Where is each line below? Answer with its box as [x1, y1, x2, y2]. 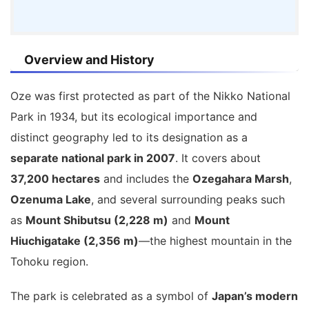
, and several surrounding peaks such [91, 192, 285, 206]
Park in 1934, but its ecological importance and [10, 109, 257, 123]
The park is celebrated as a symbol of [10, 288, 212, 303]
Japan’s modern [212, 288, 298, 303]
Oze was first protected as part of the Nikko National [10, 88, 290, 103]
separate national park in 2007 [10, 150, 175, 165]
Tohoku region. [10, 254, 88, 268]
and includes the [100, 171, 192, 186]
